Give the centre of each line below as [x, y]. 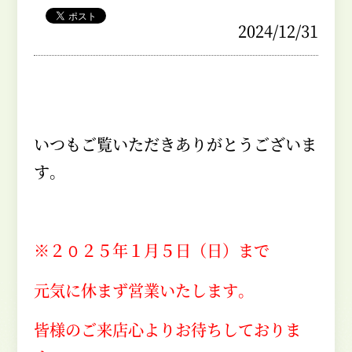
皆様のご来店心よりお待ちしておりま [167, 329]
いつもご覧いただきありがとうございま [175, 145]
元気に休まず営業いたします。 [143, 290]
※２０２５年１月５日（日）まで [151, 251]
